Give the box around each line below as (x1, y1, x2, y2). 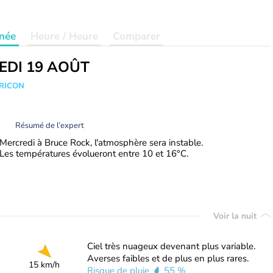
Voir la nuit (213, 210, 259, 222)
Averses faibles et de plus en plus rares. (87, 252, 249, 264)
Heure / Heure (30, 29, 98, 43)
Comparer (113, 29, 160, 43)
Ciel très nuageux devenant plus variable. (87, 240, 255, 252)
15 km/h (29, 259, 60, 271)
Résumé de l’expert (15, 119, 84, 131)
